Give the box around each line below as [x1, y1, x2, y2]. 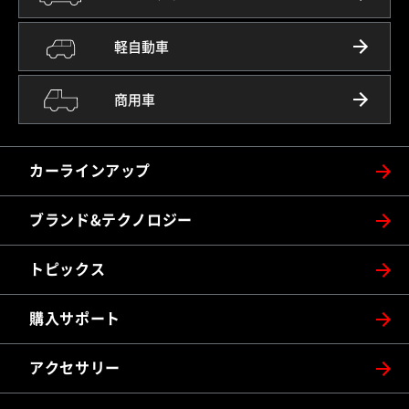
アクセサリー [29, 361, 121, 376]
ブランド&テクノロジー [29, 213, 194, 228]
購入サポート [29, 311, 121, 327]
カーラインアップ [29, 163, 152, 179]
